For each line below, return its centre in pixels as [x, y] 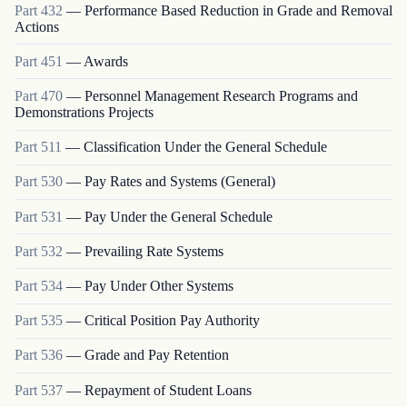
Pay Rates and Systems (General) [180, 182]
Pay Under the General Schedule [179, 216]
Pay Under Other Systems [159, 285]
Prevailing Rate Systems [154, 251]
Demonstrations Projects [84, 113]
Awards [106, 61]
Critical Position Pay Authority [172, 321]
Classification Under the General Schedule [205, 147]
